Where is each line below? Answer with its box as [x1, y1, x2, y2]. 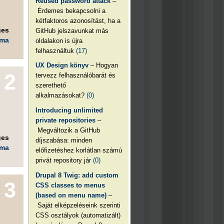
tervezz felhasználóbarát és [35, 71, 116, 79]
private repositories [35, 116, 96, 124]
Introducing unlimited [35, 106, 103, 114]
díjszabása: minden [35, 136, 92, 144]
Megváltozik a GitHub [35, 126, 100, 134]
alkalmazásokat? [35, 91, 87, 99]
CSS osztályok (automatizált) [35, 211, 121, 219]
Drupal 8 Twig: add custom [35, 171, 119, 179]
